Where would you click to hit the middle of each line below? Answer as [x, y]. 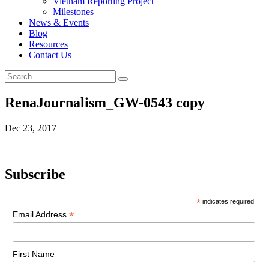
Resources [48, 44]
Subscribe [35, 174]
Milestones [73, 12]
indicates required [228, 201]
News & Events [59, 23]
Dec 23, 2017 [31, 128]
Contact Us [50, 55]
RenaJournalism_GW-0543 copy [105, 102]
